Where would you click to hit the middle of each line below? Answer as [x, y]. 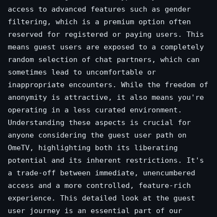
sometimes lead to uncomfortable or [82, 72]
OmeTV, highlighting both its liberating [93, 148]
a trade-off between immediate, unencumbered [101, 173]
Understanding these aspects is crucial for [99, 123]
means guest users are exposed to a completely [106, 47]
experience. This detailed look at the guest [101, 198]
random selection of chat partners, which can [104, 60]
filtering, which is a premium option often [99, 22]
